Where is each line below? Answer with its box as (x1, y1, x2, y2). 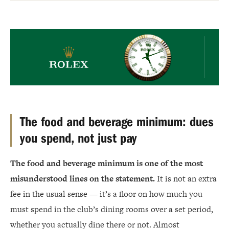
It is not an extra (155, 173, 217, 185)
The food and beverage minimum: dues (20, 114, 214, 130)
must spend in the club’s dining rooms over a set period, (10, 203, 213, 215)
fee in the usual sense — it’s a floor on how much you (10, 188, 202, 200)
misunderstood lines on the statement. (10, 173, 155, 185)
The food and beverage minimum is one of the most (10, 157, 203, 169)
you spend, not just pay (20, 131, 136, 146)
